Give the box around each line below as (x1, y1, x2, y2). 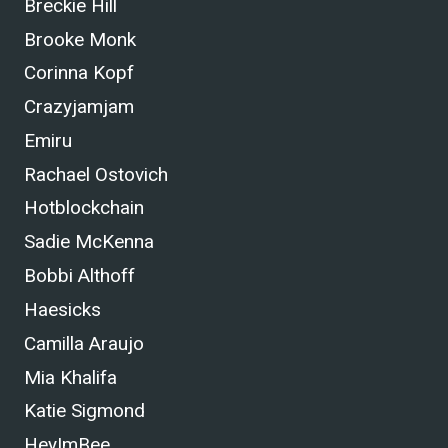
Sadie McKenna (24, 230, 154, 254)
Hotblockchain (24, 196, 144, 220)
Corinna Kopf (24, 61, 134, 85)
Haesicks (24, 297, 101, 321)
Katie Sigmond (24, 399, 145, 423)
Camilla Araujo (24, 331, 144, 355)
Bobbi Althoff (24, 264, 135, 288)
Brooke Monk (24, 27, 136, 51)
